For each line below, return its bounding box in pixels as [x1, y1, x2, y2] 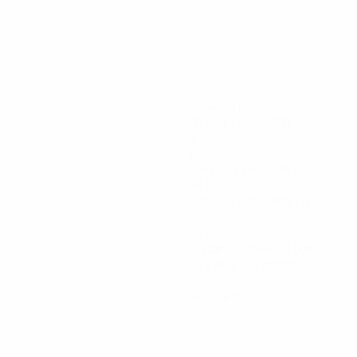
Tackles [188, 144, 233, 162]
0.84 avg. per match [188, 160, 302, 178]
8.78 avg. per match [188, 256, 300, 273]
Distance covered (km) [188, 240, 321, 257]
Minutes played [188, 96, 277, 114]
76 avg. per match [188, 112, 291, 130]
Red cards [188, 288, 245, 305]
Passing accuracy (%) [188, 192, 316, 210]
